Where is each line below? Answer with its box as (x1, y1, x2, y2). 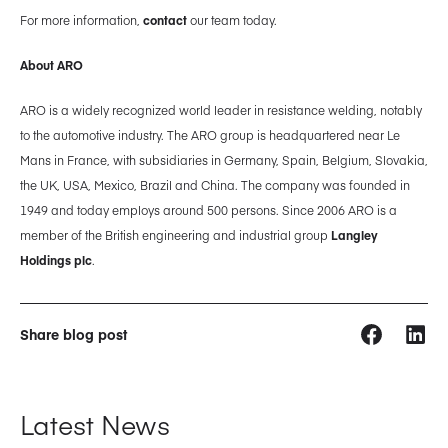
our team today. (187, 12, 277, 29)
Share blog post (20, 324, 127, 345)
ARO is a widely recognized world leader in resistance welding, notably (20, 102, 422, 119)
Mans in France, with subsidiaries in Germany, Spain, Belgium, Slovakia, (20, 152, 428, 169)
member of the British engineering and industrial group (20, 227, 331, 244)
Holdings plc (20, 252, 92, 269)
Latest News (20, 406, 170, 443)
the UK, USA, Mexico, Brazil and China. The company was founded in (20, 177, 410, 194)
